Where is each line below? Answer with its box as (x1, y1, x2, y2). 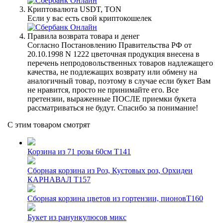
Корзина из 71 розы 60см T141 (27, 147, 131, 156)
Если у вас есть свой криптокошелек (27, 14, 152, 23)
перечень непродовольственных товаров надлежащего (27, 59, 213, 68)
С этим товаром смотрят (7, 120, 90, 129)
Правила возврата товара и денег (27, 32, 140, 41)
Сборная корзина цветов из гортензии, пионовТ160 (27, 194, 203, 203)
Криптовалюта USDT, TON (27, 5, 121, 14)
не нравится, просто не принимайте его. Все (27, 86, 179, 95)
